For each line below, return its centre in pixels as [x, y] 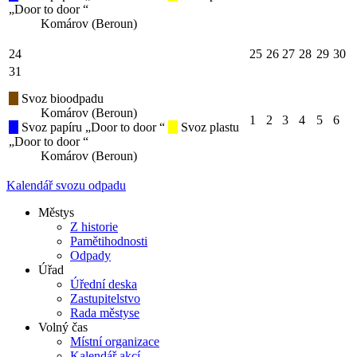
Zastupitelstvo [105, 299]
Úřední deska [104, 284]
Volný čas [63, 328]
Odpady [90, 256]
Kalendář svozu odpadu [66, 186]
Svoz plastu [208, 127]
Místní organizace [115, 342]
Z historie [94, 227]
